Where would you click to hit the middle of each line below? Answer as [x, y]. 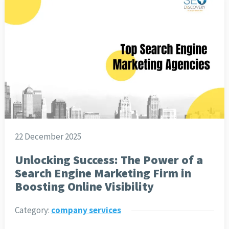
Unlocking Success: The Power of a [109, 160]
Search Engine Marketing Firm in [103, 173]
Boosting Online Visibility [84, 187]
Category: [33, 210]
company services [86, 210]
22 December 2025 [48, 137]
